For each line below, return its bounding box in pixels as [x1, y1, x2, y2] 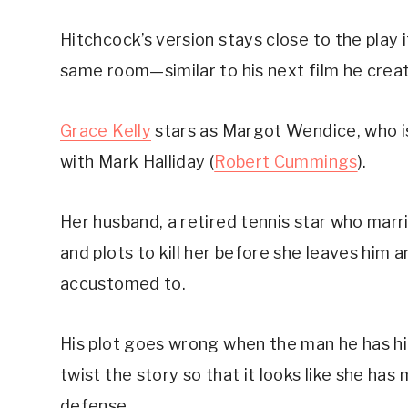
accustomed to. [60, 274, 187, 294]
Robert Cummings [214, 152, 358, 172]
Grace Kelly [60, 121, 151, 141]
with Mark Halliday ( [60, 152, 215, 172]
